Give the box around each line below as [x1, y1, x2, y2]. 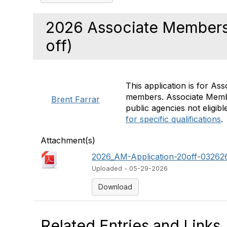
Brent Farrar [51, 94, 100, 104]
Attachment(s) [41, 135, 95, 145]
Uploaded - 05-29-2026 [92, 165, 168, 172]
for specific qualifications [126, 114, 221, 124]
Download [98, 182, 133, 191]
